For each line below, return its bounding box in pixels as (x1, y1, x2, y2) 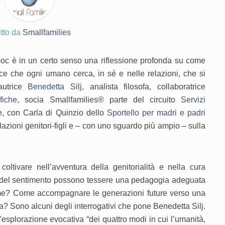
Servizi (181, 95, 206, 104)
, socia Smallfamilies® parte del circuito (17, 95, 181, 104)
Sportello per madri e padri (106, 108, 206, 118)
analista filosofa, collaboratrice (83, 82, 206, 91)
